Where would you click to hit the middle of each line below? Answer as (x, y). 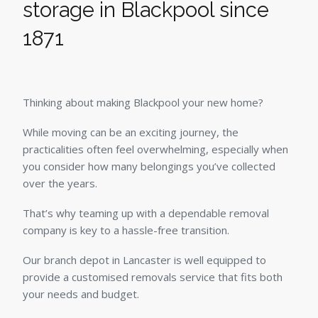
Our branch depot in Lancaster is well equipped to (144, 260)
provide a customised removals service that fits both (153, 277)
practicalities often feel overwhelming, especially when (155, 149)
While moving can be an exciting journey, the (131, 132)
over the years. (60, 183)
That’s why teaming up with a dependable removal (146, 213)
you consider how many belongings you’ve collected (149, 166)
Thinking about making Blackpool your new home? (143, 103)
